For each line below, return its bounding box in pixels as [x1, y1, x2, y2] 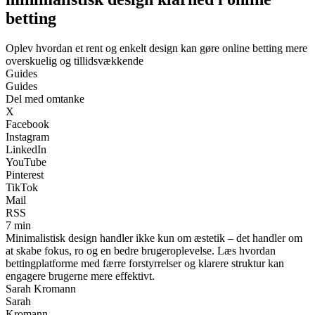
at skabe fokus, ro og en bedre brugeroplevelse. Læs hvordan [6, 244, 276, 257]
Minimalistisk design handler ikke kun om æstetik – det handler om [6, 231, 302, 244]
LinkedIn [6, 143, 46, 155]
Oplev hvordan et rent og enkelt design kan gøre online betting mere [6, 41, 307, 54]
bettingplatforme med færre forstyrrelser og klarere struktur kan [6, 257, 284, 269]
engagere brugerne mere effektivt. [6, 269, 155, 282]
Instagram [6, 130, 49, 143]
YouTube [6, 155, 46, 168]
